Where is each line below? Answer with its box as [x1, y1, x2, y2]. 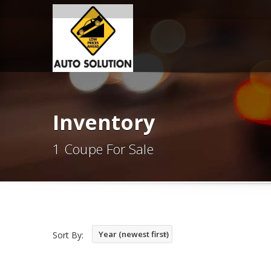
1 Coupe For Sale [53, 140, 154, 158]
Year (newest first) [99, 229, 169, 240]
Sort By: [53, 229, 83, 241]
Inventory [53, 108, 155, 136]
